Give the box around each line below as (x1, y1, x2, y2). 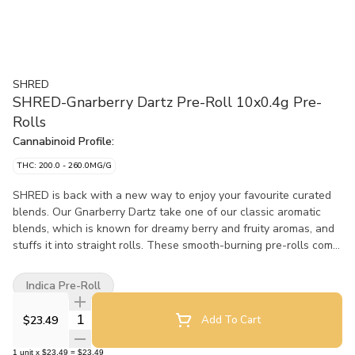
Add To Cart (200, 312, 261, 327)
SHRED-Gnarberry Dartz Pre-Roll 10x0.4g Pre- (13, 93, 322, 112)
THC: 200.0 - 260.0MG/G (17, 160, 112, 171)
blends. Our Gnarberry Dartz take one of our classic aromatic (13, 204, 321, 219)
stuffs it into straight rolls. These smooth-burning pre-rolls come (13, 238, 339, 253)
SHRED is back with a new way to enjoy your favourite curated (13, 188, 331, 203)
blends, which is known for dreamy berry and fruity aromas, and (13, 221, 334, 236)
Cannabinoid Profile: (13, 134, 114, 149)
